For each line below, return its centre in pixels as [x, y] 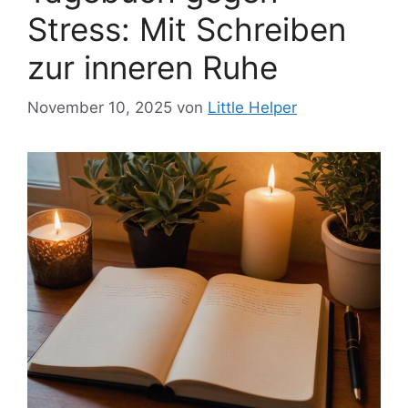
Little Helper [252, 108]
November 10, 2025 [100, 108]
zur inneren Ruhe [153, 67]
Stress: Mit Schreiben [187, 29]
